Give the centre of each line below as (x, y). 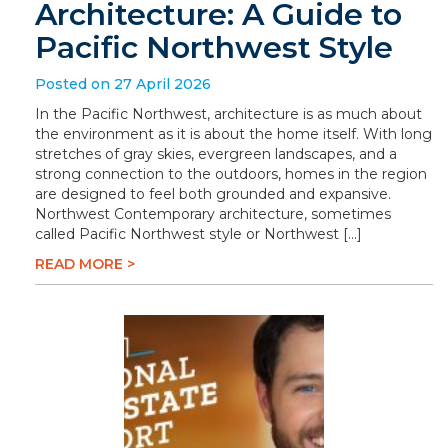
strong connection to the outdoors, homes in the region (231, 174)
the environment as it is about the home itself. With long (233, 134)
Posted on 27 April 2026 (123, 84)
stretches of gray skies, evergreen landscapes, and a (216, 154)
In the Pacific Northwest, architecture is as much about (228, 114)
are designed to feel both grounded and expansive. (213, 194)
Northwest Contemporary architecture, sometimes (213, 214)
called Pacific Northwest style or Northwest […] (198, 234)
